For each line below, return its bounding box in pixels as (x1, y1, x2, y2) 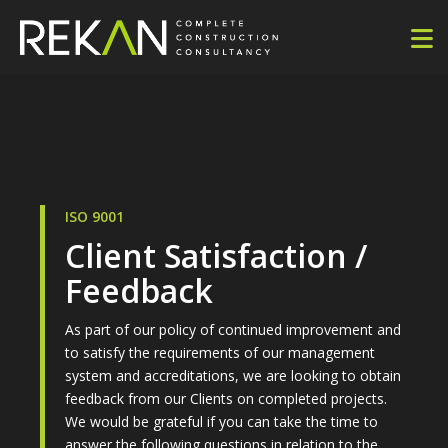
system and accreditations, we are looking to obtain (65, 366, 401, 385)
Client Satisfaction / (65, 234, 367, 277)
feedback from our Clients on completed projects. (65, 389, 387, 408)
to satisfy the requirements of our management (65, 343, 375, 362)
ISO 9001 (65, 207, 124, 226)
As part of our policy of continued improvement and (65, 320, 401, 339)
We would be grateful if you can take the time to (65, 412, 378, 431)
